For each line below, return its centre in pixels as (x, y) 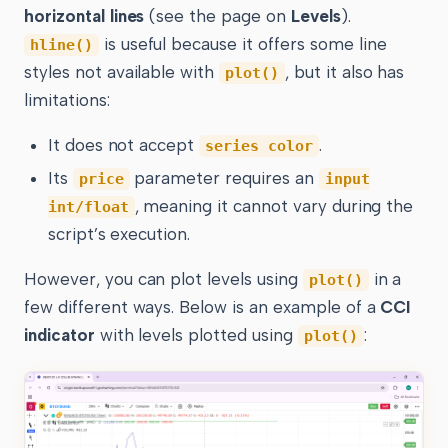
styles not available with (122, 72)
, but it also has (344, 72)
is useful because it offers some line (242, 44)
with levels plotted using (196, 335)
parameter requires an (224, 178)
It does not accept (123, 145)
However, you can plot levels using (163, 279)
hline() (61, 45)
